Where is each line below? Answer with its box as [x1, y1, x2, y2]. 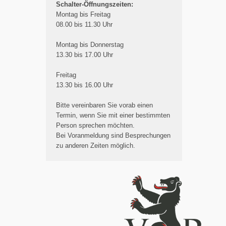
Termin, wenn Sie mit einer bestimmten [56, 111, 170, 119]
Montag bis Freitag [56, 10, 110, 18]
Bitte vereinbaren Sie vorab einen [56, 101, 153, 109]
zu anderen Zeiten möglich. [56, 141, 135, 149]
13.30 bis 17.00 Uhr [56, 50, 113, 59]
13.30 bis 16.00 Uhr [56, 81, 113, 89]
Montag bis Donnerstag [56, 40, 124, 48]
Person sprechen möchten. [56, 121, 135, 129]
